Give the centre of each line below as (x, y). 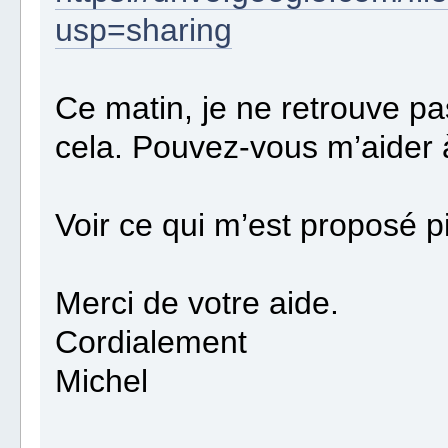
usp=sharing (144, 30)
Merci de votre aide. (197, 303)
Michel (102, 381)
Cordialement (151, 342)
